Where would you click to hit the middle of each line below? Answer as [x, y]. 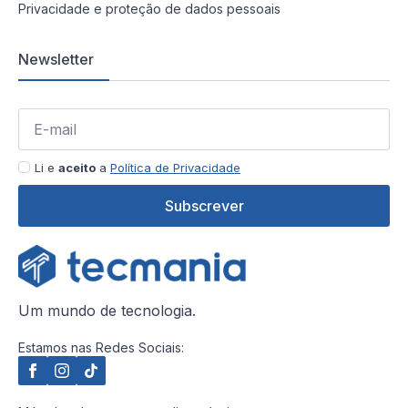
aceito [77, 167]
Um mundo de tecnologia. [107, 310]
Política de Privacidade [175, 167]
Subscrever [204, 205]
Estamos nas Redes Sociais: [101, 347]
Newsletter [56, 59]
